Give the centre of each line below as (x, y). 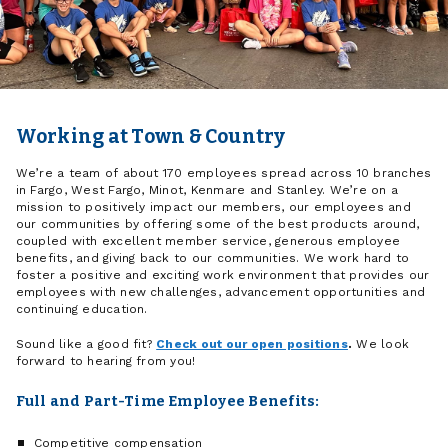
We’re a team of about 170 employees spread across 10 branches (223, 173)
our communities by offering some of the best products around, (217, 224)
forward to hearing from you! (105, 360)
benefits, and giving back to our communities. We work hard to (212, 258)
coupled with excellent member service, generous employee (208, 241)
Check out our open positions (252, 343)
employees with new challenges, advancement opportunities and (220, 292)
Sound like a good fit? (86, 343)
